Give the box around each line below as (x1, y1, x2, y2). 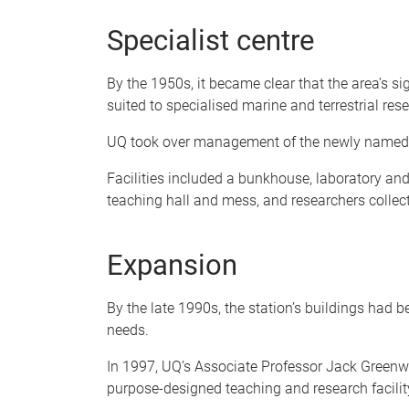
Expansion (107, 247, 237, 282)
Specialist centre (107, 23, 314, 58)
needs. (107, 320, 149, 339)
